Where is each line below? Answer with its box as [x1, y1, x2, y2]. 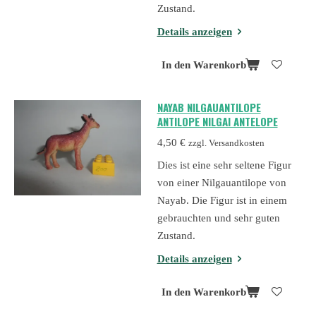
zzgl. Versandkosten [188, 138, 265, 148]
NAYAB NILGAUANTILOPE [157, 99, 261, 116]
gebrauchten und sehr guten [157, 212, 280, 224]
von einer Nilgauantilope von [157, 177, 286, 189]
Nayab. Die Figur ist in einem [157, 195, 287, 207]
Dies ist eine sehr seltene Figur [157, 159, 291, 171]
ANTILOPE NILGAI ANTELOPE [157, 114, 278, 130]
